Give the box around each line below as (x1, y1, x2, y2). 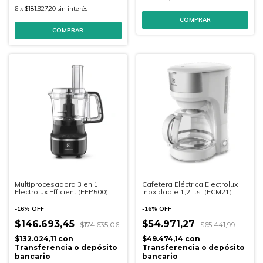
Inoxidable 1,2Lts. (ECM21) (141, 187, 232, 196)
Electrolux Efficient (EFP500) (15, 187, 108, 196)
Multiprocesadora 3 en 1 (15, 180, 98, 188)
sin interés (58, 4, 87, 12)
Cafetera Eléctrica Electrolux (141, 180, 238, 188)
